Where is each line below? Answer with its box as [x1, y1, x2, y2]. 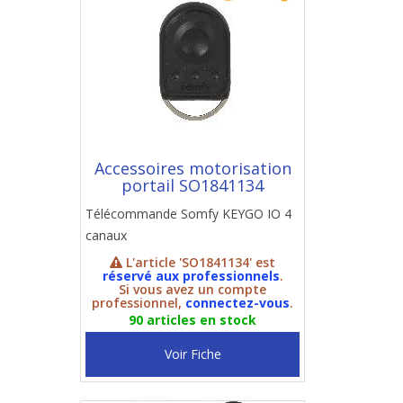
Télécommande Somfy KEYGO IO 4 [85, 205, 291, 222]
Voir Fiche [164, 345, 221, 363]
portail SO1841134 [121, 175, 264, 196]
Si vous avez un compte [119, 281, 266, 298]
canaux [85, 227, 127, 244]
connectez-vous [185, 294, 290, 311]
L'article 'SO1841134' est [122, 254, 275, 271]
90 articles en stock [129, 311, 256, 328]
